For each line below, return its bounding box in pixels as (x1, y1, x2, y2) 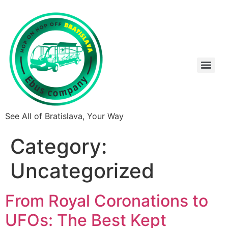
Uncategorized (10, 158, 154, 183)
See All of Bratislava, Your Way (5, 111, 124, 121)
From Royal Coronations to (5, 191, 208, 211)
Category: (10, 134, 107, 159)
